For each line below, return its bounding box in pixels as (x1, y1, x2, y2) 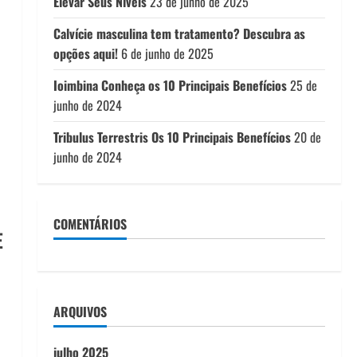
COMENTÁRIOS (53, 214, 127, 233)
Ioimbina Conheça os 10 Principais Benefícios (53, 76, 287, 95)
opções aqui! (53, 44, 118, 63)
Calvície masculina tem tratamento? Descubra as (53, 24, 305, 43)
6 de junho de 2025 (120, 44, 214, 63)
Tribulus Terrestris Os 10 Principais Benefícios (53, 127, 291, 147)
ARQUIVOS (53, 302, 107, 321)
